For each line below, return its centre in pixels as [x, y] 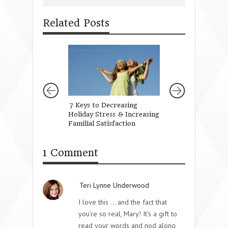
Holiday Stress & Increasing [114, 114]
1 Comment [70, 153]
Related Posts [76, 23]
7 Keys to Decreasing [103, 105]
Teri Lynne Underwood [114, 185]
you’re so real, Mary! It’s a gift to [128, 213]
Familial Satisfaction [102, 123]
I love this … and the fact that [123, 202]
